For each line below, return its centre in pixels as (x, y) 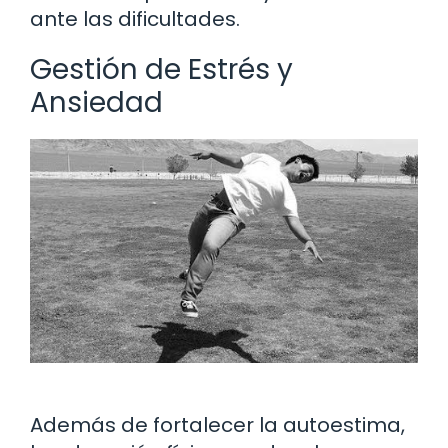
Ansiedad (96, 102)
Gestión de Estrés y (161, 69)
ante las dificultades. (135, 18)
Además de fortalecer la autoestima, (217, 424)
